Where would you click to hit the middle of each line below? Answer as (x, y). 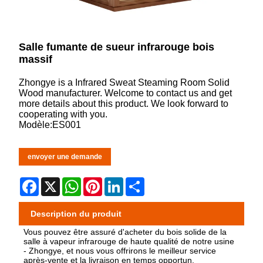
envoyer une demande (65, 156)
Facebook (60, 181)
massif (36, 59)
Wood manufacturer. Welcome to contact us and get (126, 93)
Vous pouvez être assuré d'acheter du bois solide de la (125, 232)
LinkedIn (141, 181)
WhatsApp (103, 181)
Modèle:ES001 (50, 124)
